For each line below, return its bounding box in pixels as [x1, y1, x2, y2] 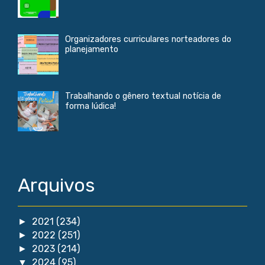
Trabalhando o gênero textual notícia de [65, 91, 221, 101]
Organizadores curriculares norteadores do [65, 34, 231, 44]
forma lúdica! [65, 101, 116, 111]
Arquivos [18, 174, 95, 197]
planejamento [65, 44, 118, 54]
